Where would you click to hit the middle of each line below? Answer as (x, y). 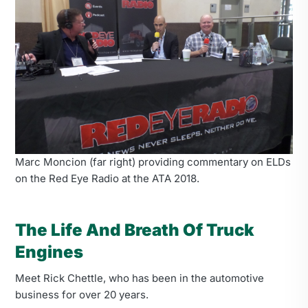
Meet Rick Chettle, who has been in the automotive (140, 278)
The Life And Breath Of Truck (135, 230)
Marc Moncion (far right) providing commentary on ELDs (153, 162)
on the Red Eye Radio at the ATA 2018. (107, 178)
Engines (49, 252)
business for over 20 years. (82, 294)
